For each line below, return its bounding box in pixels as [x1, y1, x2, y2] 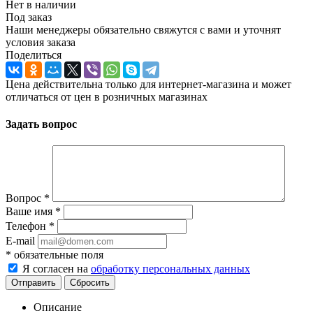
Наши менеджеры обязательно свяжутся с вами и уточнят [6, 23, 281, 36]
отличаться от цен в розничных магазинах [6, 90, 208, 103]
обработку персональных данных [91, 263, 250, 275]
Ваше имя [6, 205, 55, 218]
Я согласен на [22, 263, 91, 275]
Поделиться [6, 48, 61, 61]
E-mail [6, 235, 35, 247]
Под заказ [6, 10, 52, 23]
